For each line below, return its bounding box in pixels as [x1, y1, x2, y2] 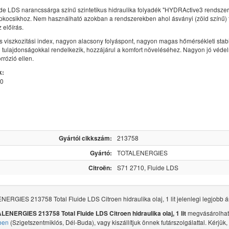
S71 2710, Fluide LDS [117, 163, 178, 172]
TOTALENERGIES [117, 148, 168, 157]
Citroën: [88, 163, 112, 173]
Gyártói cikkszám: [59, 133, 112, 143]
